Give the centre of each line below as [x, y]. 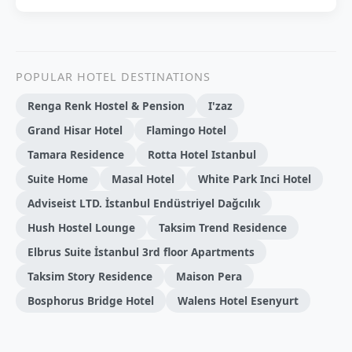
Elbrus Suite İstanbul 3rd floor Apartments [141, 252]
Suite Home [58, 179]
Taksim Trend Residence [223, 228]
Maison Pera [209, 277]
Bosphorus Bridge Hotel [91, 301]
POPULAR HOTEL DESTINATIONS [113, 77]
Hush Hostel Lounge [81, 228]
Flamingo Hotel [186, 130]
